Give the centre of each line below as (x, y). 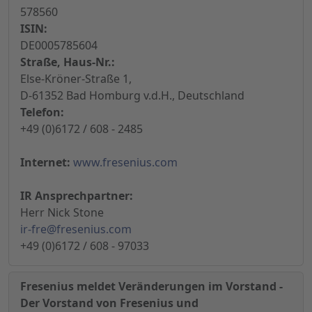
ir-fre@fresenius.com (76, 229)
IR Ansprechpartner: (77, 196)
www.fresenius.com (125, 163)
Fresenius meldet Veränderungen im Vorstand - (151, 287)
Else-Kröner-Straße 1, (76, 79)
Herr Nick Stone (62, 213)
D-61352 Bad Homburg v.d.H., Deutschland (132, 96)
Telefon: (42, 112)
